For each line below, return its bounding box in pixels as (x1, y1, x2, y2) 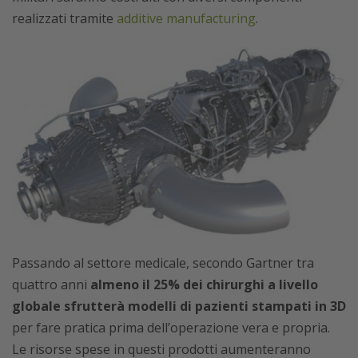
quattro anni (12, 276, 90, 294)
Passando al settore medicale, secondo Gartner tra (12, 254, 314, 272)
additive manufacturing (117, 10, 256, 28)
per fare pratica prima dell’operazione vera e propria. (12, 319, 330, 337)
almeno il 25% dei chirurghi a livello (90, 276, 318, 294)
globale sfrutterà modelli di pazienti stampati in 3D (12, 297, 346, 316)
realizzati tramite (12, 10, 117, 28)
